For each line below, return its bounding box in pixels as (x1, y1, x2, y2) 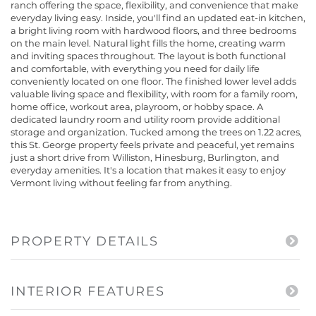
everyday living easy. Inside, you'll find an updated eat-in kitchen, (11, 11, 305, 23)
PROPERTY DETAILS (11, 233, 159, 249)
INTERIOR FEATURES (11, 283, 165, 299)
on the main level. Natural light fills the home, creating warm (11, 37, 286, 49)
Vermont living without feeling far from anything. (11, 176, 232, 188)
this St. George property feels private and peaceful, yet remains (11, 138, 294, 150)
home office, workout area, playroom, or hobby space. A (11, 100, 263, 112)
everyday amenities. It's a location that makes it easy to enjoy (11, 164, 286, 176)
